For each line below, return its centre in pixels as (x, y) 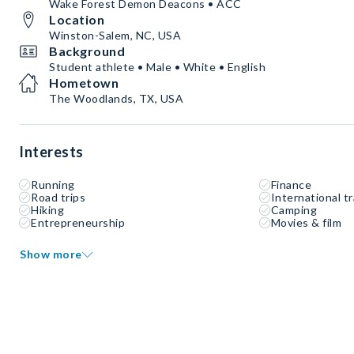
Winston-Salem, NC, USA (115, 35)
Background (87, 51)
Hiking (47, 210)
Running (53, 185)
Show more (51, 254)
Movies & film (306, 222)
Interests (51, 152)
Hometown (84, 83)
